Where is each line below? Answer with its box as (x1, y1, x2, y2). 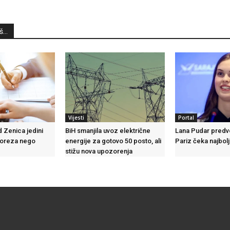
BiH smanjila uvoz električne (65, 127, 150, 135)
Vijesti (68, 114, 84, 121)
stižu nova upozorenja (65, 147, 132, 155)
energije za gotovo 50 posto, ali (65, 137, 161, 145)
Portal (178, 114, 195, 121)
